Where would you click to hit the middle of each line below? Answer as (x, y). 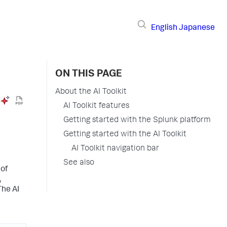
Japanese (197, 28)
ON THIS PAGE (89, 74)
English (164, 28)
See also (79, 163)
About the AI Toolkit (91, 92)
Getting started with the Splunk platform (137, 121)
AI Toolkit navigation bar (115, 149)
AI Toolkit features (96, 106)
